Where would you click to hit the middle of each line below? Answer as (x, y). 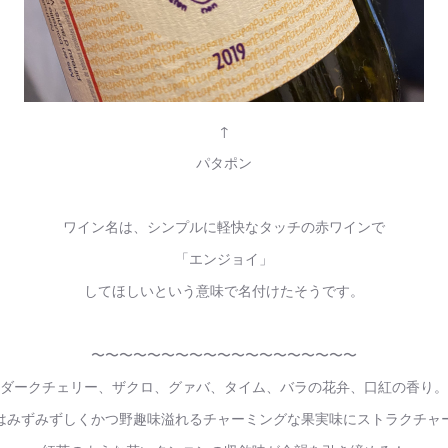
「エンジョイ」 (224, 258)
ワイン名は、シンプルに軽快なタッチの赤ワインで (224, 226)
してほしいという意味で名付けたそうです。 (224, 290)
